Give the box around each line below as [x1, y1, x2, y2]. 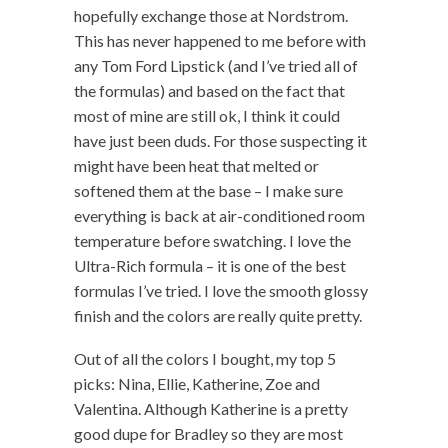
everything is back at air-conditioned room [74, 205, 365, 225]
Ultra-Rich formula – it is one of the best [74, 255, 346, 275]
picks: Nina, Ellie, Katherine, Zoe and [74, 373, 320, 393]
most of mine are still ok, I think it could [74, 105, 340, 125]
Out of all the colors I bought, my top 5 [74, 348, 336, 368]
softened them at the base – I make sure [74, 180, 343, 200]
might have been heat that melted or [74, 155, 319, 175]
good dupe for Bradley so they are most [74, 423, 343, 443]
